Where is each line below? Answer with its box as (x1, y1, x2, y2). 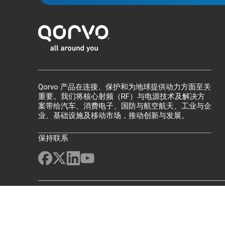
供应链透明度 (123, 195, 165, 204)
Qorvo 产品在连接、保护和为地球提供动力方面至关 (38, 82, 211, 91)
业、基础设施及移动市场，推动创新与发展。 (38, 111, 189, 120)
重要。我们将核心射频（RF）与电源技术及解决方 (38, 92, 205, 101)
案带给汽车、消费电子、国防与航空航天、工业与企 (38, 101, 211, 110)
